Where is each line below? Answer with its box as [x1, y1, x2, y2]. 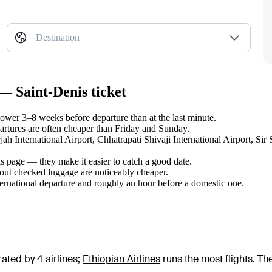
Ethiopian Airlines [83, 253, 160, 266]
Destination [35, 32, 80, 43]
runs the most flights [160, 253, 253, 266]
